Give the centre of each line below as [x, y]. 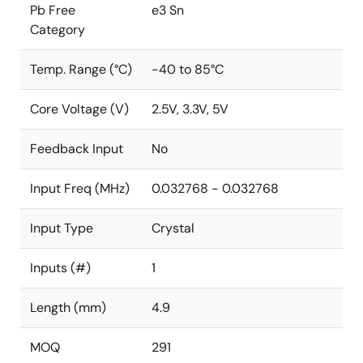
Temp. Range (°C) [81, 69]
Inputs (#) [60, 268]
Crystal [173, 228]
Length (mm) [68, 307]
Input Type [62, 228]
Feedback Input [77, 149]
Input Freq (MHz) [80, 188]
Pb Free [53, 10]
